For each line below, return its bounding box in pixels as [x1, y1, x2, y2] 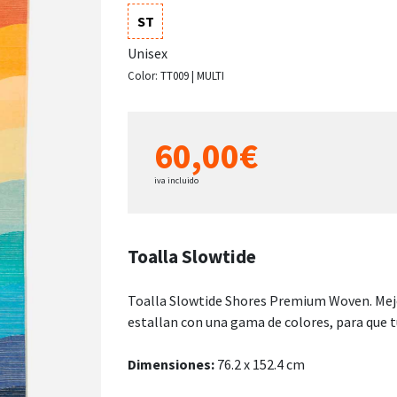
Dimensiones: [128, 354, 214, 373]
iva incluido [154, 174, 198, 186]
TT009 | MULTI [160, 67, 224, 82]
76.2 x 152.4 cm [214, 354, 305, 373]
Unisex [128, 43, 167, 62]
